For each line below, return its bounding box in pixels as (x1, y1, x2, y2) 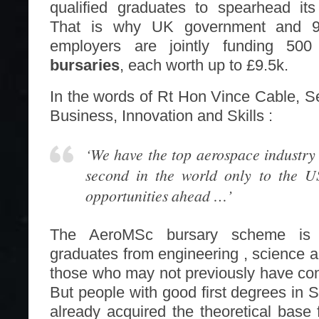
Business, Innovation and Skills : (50, 106, 273, 125)
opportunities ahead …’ (85, 185, 232, 206)
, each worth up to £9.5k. (120, 56, 288, 74)
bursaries (50, 56, 120, 74)
